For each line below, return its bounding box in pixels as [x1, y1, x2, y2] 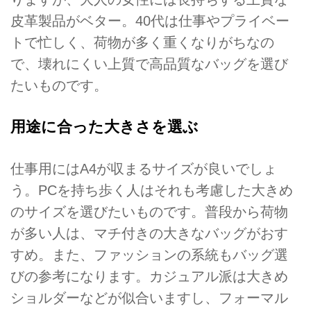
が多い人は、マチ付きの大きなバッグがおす [10, 225, 288, 241]
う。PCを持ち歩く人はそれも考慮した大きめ [10, 182, 293, 198]
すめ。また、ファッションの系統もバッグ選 [10, 246, 288, 262]
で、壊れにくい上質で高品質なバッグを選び [10, 56, 288, 72]
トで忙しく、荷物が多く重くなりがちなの [10, 34, 274, 50]
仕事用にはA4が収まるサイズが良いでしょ [10, 160, 277, 176]
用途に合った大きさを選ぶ [10, 118, 199, 136]
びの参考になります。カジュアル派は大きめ [10, 268, 288, 284]
